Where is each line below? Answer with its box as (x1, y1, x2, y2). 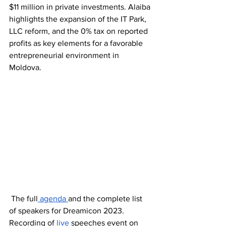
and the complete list (68, 194, 144, 203)
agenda (38, 194, 68, 203)
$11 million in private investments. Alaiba (9, 2, 152, 11)
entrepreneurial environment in (9, 50, 121, 60)
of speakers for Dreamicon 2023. (9, 206, 126, 215)
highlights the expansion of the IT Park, (9, 14, 148, 23)
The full (9, 194, 38, 203)
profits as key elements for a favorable (9, 38, 145, 47)
